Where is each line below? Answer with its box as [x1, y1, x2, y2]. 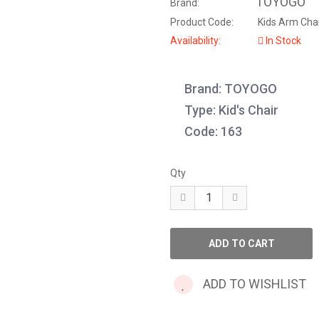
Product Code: [170, 16, 234, 28]
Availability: [170, 35, 221, 46]
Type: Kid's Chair [184, 103, 278, 117]
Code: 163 [184, 124, 242, 139]
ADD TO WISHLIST [200, 276, 306, 291]
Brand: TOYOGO [184, 81, 277, 96]
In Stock [263, 35, 301, 46]
